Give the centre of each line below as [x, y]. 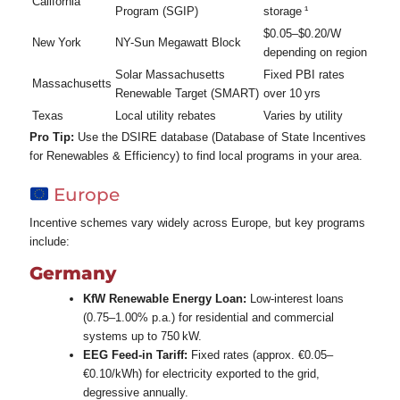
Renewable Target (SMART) [187, 93]
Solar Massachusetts [170, 74]
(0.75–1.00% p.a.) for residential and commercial [208, 317]
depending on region [315, 52]
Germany [72, 273]
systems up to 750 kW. [142, 336]
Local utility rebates [165, 115]
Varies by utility [303, 115]
